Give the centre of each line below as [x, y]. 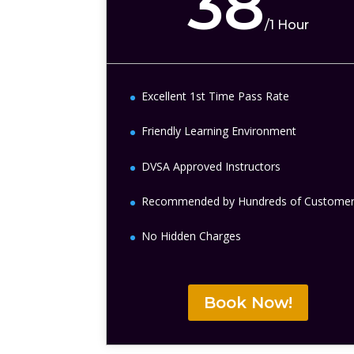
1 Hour [290, 24]
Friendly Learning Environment [219, 131]
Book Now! [249, 303]
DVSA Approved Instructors [211, 166]
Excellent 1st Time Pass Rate [216, 96]
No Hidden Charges [192, 236]
